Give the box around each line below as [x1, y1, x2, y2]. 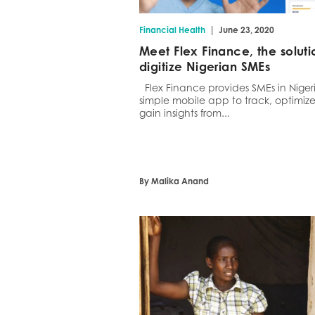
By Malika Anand [139, 176, 210, 187]
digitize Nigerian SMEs [139, 59, 271, 75]
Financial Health [139, 25, 206, 36]
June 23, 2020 [219, 25, 275, 36]
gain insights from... [139, 107, 231, 120]
